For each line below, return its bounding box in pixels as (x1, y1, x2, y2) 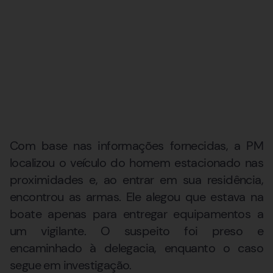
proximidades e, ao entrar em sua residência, (10, 171, 263, 188)
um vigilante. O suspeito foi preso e (10, 222, 263, 239)
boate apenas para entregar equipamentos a (10, 205, 263, 222)
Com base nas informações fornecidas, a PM (10, 137, 263, 154)
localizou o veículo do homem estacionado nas (10, 154, 263, 171)
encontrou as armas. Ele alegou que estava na (10, 188, 263, 205)
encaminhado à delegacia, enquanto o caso (10, 239, 263, 256)
